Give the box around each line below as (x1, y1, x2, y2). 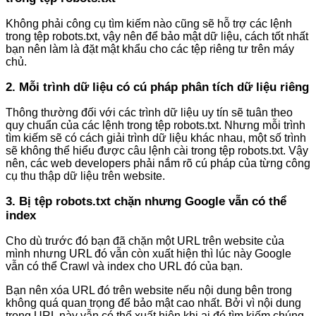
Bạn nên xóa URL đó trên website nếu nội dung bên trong (6, 284, 292, 297)
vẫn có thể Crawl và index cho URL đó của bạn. (6, 260, 243, 273)
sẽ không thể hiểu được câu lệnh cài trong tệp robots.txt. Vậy (6, 145, 308, 157)
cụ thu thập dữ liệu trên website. (6, 170, 165, 183)
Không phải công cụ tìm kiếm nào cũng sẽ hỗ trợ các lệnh (6, 18, 292, 30)
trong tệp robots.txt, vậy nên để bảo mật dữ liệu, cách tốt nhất (6, 30, 308, 43)
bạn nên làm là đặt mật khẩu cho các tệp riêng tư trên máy (6, 43, 294, 56)
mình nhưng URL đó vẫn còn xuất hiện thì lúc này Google (6, 248, 291, 260)
